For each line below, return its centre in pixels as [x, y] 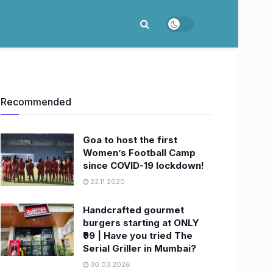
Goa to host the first [130, 140]
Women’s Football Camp [139, 153]
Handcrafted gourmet [133, 210]
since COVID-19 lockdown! [144, 165]
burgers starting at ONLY [141, 223]
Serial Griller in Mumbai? [140, 248]
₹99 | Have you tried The [138, 236]
